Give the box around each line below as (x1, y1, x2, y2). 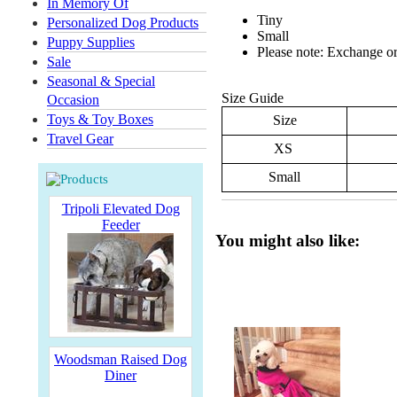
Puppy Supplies (47, 35, 135, 50)
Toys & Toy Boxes (47, 112, 153, 127)
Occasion (47, 92, 99, 107)
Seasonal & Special (47, 74, 155, 89)
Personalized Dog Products (47, 15, 198, 30)
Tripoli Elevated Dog (61, 201, 180, 216)
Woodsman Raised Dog (54, 352, 187, 367)
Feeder (101, 217, 140, 232)
